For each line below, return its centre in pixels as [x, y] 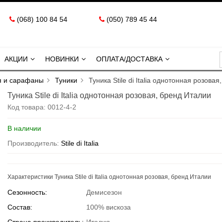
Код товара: [28, 107]
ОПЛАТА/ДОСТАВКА [129, 59]
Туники [66, 80]
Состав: [20, 207]
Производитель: [34, 143]
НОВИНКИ [62, 59]
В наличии [24, 128]
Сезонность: [27, 192]
